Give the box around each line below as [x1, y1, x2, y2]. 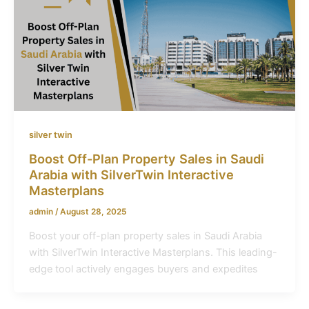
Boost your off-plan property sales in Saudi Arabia [28, 230, 262, 243]
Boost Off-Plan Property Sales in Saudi [28, 151, 264, 167]
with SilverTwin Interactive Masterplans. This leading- [28, 246, 277, 259]
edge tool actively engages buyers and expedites [28, 263, 258, 276]
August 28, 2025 [59, 206, 126, 217]
